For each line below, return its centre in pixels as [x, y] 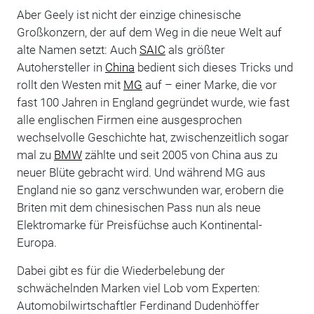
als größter [195, 49]
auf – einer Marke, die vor [209, 84]
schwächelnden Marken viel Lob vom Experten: [138, 288]
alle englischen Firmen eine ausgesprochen [129, 120]
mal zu [35, 155]
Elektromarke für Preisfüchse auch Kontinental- [139, 225]
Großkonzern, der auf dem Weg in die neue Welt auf [149, 32]
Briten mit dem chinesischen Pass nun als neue [138, 207]
